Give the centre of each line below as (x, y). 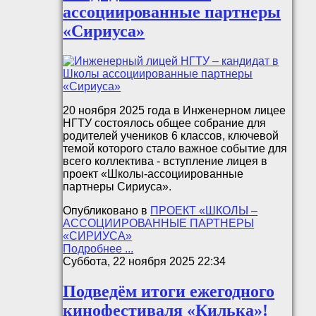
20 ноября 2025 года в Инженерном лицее (175, 110)
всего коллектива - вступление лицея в (165, 161)
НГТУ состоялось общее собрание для (165, 123)
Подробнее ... (98, 248)
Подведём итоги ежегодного (169, 291)
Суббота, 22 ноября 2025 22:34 (145, 261)
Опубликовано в (105, 210)
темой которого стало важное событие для (175, 148)
